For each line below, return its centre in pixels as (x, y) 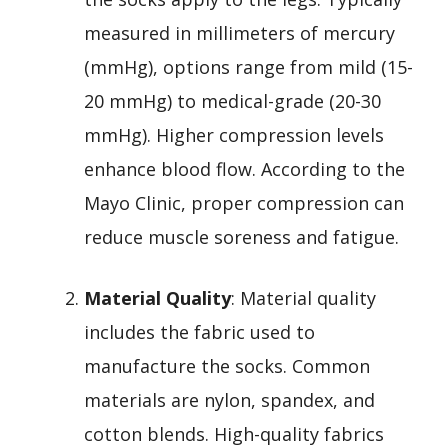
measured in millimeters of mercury (239, 32)
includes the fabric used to (199, 331)
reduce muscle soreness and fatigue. (241, 236)
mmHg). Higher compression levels (234, 134)
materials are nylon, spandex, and (229, 399)
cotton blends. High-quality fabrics (234, 433)
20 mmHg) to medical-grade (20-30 (232, 100)
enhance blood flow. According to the (244, 168)
